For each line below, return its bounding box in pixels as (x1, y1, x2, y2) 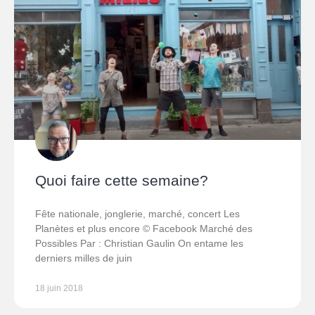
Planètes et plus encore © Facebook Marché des (35, 223, 252, 235)
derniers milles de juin (35, 252, 132, 264)
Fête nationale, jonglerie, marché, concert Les (35, 208, 240, 220)
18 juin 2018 (35, 283, 83, 294)
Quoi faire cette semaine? (35, 172, 208, 189)
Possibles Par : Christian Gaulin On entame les (35, 238, 243, 250)
